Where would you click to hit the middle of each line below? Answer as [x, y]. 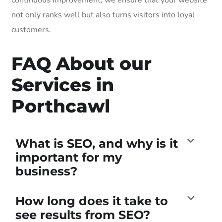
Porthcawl [61, 106]
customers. [31, 29]
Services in [63, 84]
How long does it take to [92, 201]
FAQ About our [82, 63]
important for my [69, 157]
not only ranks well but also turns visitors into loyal [103, 15]
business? [46, 171]
